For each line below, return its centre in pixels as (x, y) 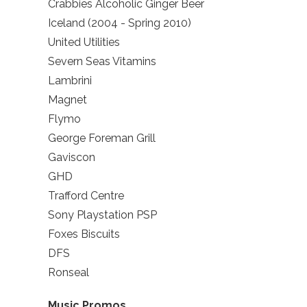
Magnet (67, 100)
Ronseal (69, 273)
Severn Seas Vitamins (102, 62)
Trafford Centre (86, 196)
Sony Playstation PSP (102, 215)
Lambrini (70, 81)
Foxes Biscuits (84, 234)
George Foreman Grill (102, 138)
